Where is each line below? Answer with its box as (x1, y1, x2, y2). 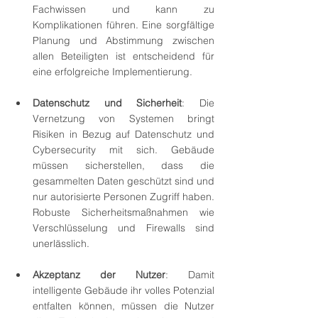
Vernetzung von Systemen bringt (33, 111, 214, 125)
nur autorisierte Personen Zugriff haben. (33, 190, 214, 203)
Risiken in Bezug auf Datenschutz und (33, 127, 214, 141)
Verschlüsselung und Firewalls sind (33, 221, 214, 234)
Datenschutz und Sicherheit (33, 96, 182, 109)
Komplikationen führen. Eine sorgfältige (33, 18, 214, 31)
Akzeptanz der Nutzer (33, 268, 165, 281)
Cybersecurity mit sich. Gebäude (33, 143, 214, 156)
